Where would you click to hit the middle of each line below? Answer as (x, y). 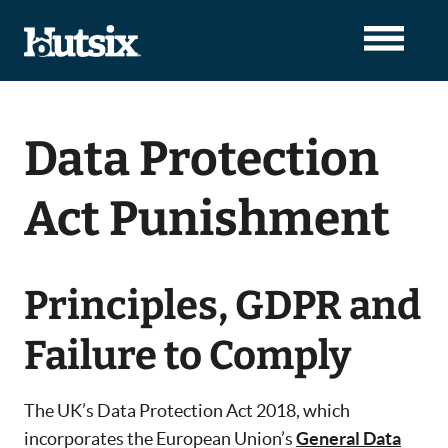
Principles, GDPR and (222, 306)
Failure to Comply (187, 356)
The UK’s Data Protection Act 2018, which (187, 411)
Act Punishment (207, 219)
